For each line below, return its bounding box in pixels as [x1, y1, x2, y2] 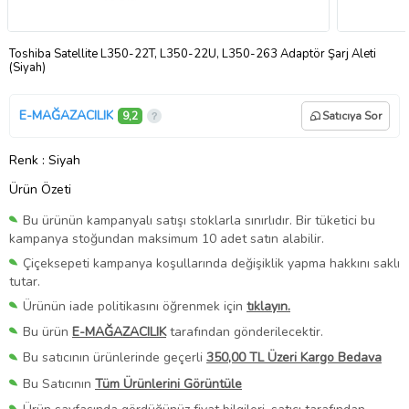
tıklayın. [246, 298, 290, 316]
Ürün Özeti [9, 180, 71, 198]
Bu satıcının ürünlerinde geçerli [23, 349, 206, 367]
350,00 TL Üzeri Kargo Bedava [206, 349, 382, 367]
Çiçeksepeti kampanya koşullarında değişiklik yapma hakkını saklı [23, 255, 400, 273]
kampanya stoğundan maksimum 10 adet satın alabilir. [9, 230, 324, 248]
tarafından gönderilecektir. [166, 323, 323, 341]
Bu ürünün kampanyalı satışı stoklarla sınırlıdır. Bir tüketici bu [23, 211, 375, 229]
